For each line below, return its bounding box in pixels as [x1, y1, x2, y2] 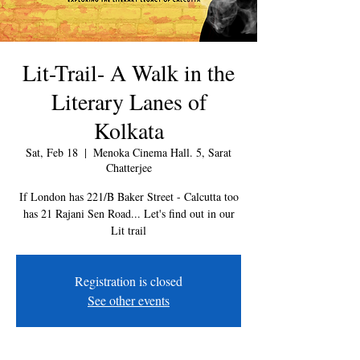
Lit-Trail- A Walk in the [22, 57, 235, 88]
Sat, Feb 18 [26, 145, 78, 160]
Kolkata [93, 115, 164, 145]
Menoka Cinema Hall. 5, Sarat [93, 145, 231, 160]
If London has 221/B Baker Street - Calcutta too [18, 189, 239, 204]
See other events [88, 292, 170, 309]
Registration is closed [75, 272, 182, 289]
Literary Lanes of [51, 86, 207, 117]
